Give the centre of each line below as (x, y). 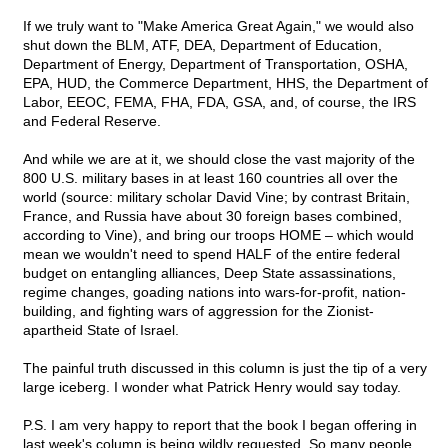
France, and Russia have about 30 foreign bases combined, (212, 216)
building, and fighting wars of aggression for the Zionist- (198, 311)
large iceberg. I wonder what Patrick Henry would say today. (212, 387)
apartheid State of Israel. (101, 330)
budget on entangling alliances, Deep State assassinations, (209, 273)
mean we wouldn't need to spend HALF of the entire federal (211, 254)
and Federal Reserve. (92, 121)
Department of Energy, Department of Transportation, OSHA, (215, 64)
